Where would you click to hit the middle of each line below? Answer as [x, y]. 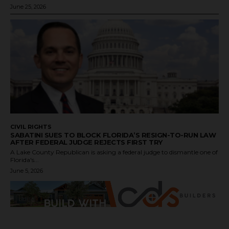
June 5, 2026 [27, 171]
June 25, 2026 [28, 7]
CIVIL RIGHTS [31, 127]
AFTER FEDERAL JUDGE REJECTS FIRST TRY [86, 142]
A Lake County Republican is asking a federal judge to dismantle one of [114, 152]
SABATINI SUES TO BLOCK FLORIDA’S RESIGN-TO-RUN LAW [113, 135]
